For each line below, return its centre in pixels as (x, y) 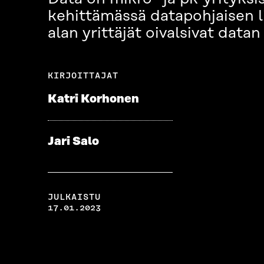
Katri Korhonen (93, 99)
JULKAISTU (74, 197)
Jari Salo (73, 142)
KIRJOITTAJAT (83, 76)
